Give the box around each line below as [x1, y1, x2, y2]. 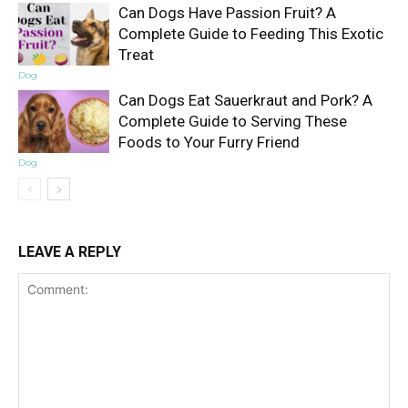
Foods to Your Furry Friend [118, 133, 300, 152]
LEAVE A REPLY [18, 243, 121, 261]
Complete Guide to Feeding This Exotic [118, 25, 383, 44]
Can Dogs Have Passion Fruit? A [118, 4, 336, 23]
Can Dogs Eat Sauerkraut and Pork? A [118, 91, 372, 110]
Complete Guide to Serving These [118, 112, 347, 131]
